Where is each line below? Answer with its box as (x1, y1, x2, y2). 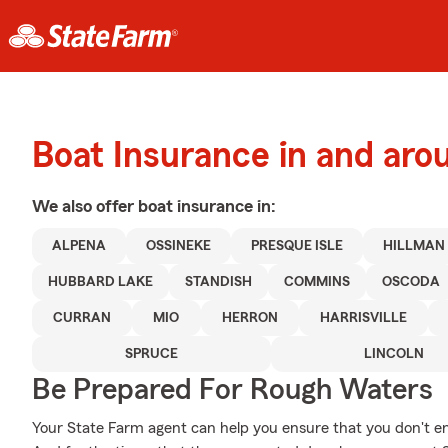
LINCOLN (364, 347, 425, 361)
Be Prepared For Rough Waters (32, 375, 433, 405)
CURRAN (53, 311, 112, 325)
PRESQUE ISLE (251, 239, 344, 253)
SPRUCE (125, 347, 179, 361)
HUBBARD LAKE (48, 275, 153, 289)
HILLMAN (383, 239, 446, 253)
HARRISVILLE (319, 311, 407, 325)
